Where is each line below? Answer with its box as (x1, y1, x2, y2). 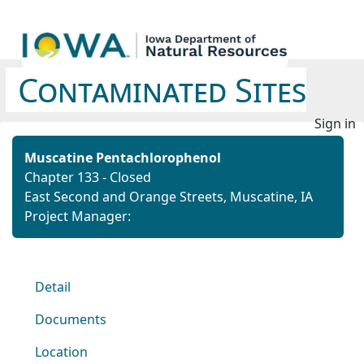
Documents (35, 310, 106, 328)
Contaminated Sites (18, 67, 306, 112)
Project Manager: (24, 207, 131, 225)
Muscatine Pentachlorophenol (24, 149, 221, 167)
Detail (35, 278, 71, 296)
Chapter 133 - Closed (24, 168, 151, 186)
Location (35, 343, 88, 361)
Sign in (314, 115, 356, 132)
